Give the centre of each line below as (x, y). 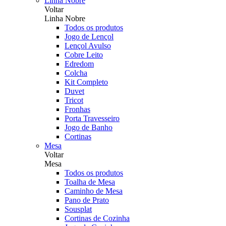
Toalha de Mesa (90, 182)
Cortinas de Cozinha (97, 218)
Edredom (79, 64)
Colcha (76, 73)
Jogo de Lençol (89, 37)
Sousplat (78, 209)
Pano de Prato (87, 200)
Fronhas (77, 109)
